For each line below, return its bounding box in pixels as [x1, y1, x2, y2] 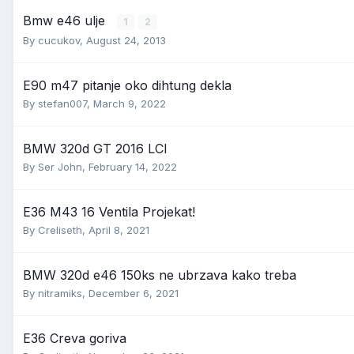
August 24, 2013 [86, 34, 166, 47]
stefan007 [38, 97, 87, 110]
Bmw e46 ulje [23, 13, 109, 28]
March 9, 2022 [93, 97, 166, 110]
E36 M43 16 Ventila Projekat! [23, 204, 195, 220]
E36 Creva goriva [23, 330, 126, 346]
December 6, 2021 [88, 287, 179, 299]
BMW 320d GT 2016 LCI [23, 141, 168, 156]
